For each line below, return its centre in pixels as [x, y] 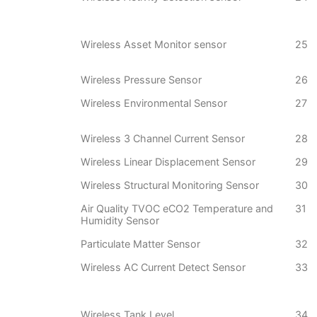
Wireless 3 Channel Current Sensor [163, 139]
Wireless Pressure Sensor [141, 80]
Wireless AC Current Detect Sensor [163, 267]
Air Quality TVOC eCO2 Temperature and [177, 209]
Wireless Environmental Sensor [154, 103]
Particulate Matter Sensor [140, 244]
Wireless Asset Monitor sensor [154, 45]
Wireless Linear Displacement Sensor [168, 162]
